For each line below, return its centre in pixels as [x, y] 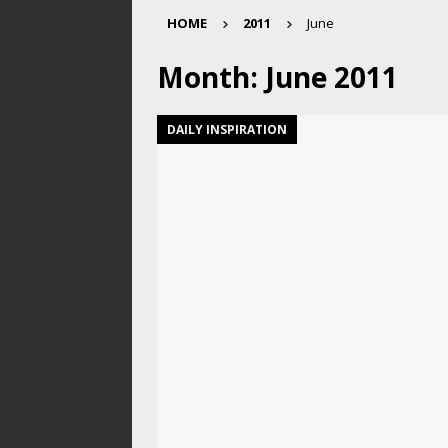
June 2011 [331, 76]
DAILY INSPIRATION [227, 129]
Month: [211, 76]
